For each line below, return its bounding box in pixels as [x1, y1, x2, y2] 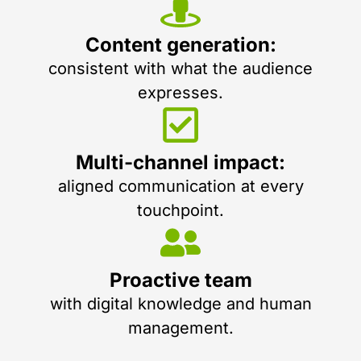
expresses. [138, 82, 223, 102]
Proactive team [109, 268, 252, 292]
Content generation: [85, 32, 276, 56]
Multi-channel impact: [76, 150, 285, 174]
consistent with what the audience [48, 58, 313, 78]
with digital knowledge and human [49, 293, 312, 313]
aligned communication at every [57, 176, 304, 196]
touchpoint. [137, 200, 224, 220]
